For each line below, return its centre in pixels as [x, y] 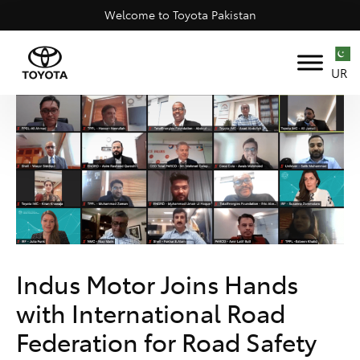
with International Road [151, 313]
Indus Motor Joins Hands [157, 284]
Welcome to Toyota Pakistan [180, 15]
